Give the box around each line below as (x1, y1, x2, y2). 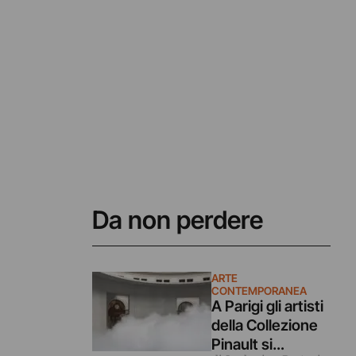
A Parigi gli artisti (211, 296, 323, 315)
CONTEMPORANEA (211, 284, 307, 297)
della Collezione (211, 315, 318, 335)
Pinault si (211, 335, 273, 354)
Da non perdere (91, 204, 263, 235)
